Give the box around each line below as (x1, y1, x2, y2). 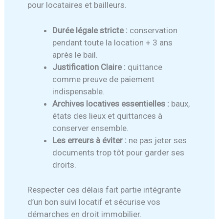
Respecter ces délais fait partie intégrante (27, 184, 181, 195)
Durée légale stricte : (52, 25, 128, 36)
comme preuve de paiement (52, 74, 155, 85)
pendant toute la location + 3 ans (52, 38, 173, 48)
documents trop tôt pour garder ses (52, 148, 185, 158)
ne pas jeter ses (127, 135, 187, 146)
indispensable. (52, 87, 105, 97)
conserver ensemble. (52, 123, 129, 133)
